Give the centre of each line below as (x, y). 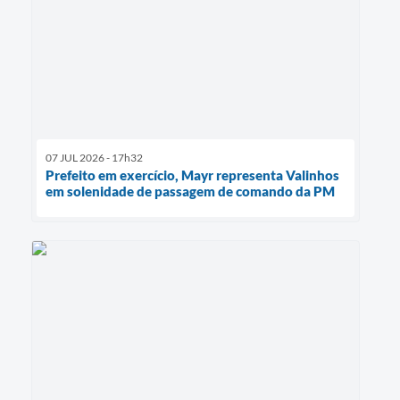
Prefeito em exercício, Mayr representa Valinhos (192, 175)
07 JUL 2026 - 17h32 (94, 157)
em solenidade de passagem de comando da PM (190, 191)
